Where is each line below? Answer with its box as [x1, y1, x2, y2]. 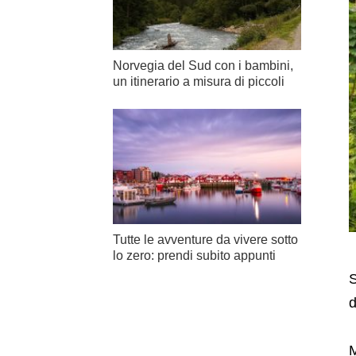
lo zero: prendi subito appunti [113, 248, 276, 262]
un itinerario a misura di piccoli [113, 75, 284, 89]
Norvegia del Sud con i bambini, [113, 59, 293, 73]
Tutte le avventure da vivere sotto [113, 232, 298, 246]
